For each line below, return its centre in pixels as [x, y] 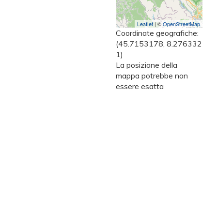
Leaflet [145, 24]
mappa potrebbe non [152, 76]
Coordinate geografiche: [157, 33]
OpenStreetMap [181, 24]
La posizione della [147, 65]
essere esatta [140, 86]
